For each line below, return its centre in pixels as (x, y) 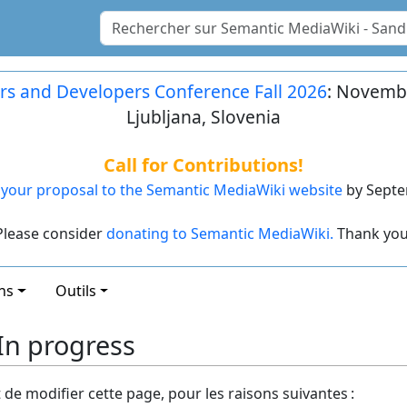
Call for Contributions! (203, 165)
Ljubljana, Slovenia (203, 117)
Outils (75, 291)
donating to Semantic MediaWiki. (219, 233)
